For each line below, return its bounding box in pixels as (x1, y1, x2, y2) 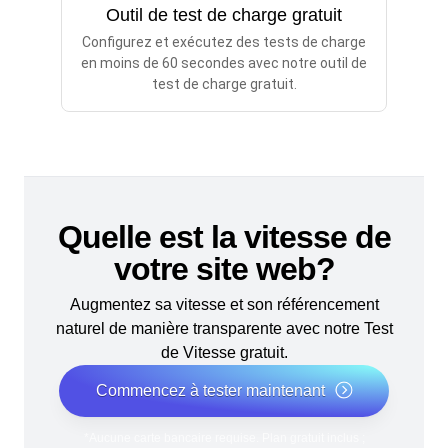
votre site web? (113, 250, 335, 287)
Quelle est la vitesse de (57, 218, 391, 255)
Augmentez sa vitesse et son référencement (69, 295, 379, 313)
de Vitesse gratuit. (160, 343, 288, 361)
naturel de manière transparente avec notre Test (55, 319, 393, 337)
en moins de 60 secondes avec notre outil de (81, 55, 367, 72)
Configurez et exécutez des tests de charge (82, 34, 366, 51)
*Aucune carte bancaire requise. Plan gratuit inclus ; (83, 430, 365, 445)
